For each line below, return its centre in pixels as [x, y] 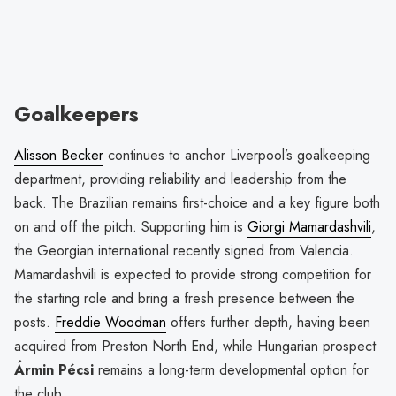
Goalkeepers [76, 114]
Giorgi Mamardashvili [309, 227]
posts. [34, 323]
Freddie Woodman [110, 323]
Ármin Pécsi [54, 370]
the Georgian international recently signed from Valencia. [184, 251]
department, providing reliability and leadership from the [180, 179]
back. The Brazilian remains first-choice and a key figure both [197, 203]
